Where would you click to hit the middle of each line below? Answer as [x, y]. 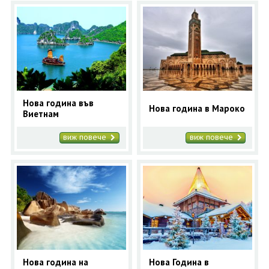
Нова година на [55, 262]
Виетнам [41, 113]
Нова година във [58, 103]
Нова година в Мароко [197, 108]
